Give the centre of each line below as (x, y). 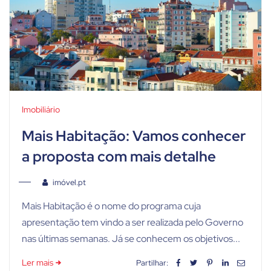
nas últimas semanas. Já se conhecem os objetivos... (131, 238)
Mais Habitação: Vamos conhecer (134, 135)
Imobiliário (41, 109)
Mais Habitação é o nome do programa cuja (111, 206)
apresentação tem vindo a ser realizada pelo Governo (132, 222)
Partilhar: (152, 263)
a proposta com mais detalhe (119, 156)
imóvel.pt (69, 182)
